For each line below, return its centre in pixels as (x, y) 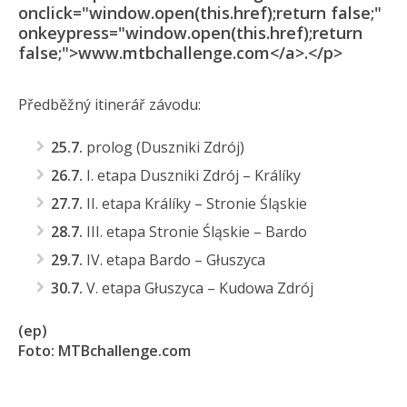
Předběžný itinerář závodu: (109, 105)
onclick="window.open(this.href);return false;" (200, 13)
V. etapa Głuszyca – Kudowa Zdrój (198, 288)
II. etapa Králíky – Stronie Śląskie (195, 204)
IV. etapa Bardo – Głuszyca (174, 260)
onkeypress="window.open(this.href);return (190, 33)
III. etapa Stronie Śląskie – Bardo (195, 232)
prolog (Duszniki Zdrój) (164, 148)
